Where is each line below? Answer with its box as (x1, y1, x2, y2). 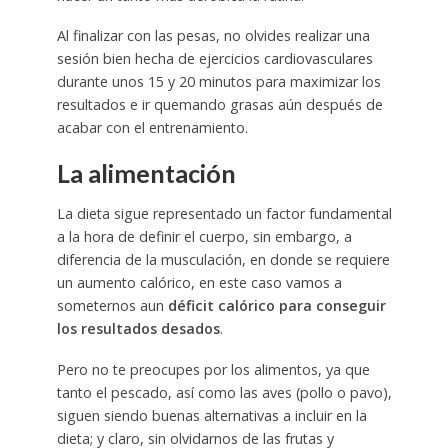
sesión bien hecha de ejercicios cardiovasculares (56, 49, 373, 69)
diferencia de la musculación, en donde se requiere (56, 249, 390, 269)
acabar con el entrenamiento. (56, 118, 248, 138)
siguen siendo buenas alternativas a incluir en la (56, 405, 367, 425)
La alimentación (56, 158, 236, 189)
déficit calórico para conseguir (163, 295, 386, 315)
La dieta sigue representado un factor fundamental (56, 203, 392, 223)
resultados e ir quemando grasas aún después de (56, 95, 383, 115)
